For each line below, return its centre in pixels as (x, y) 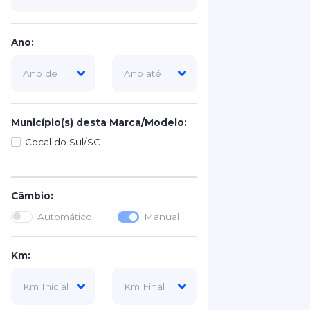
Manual (162, 217)
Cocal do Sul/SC (63, 142)
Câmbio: (32, 196)
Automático (65, 217)
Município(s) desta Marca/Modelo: (99, 122)
